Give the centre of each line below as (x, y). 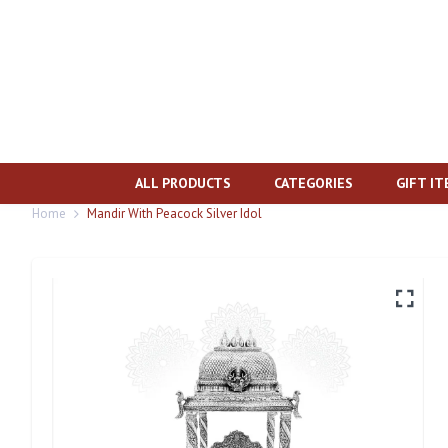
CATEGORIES (313, 183)
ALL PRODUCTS (183, 183)
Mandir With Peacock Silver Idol (174, 214)
